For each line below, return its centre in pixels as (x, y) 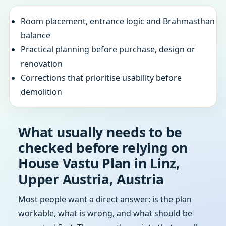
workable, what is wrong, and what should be (105, 213)
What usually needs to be (100, 132)
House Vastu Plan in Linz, (99, 163)
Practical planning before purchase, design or (108, 49)
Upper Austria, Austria (91, 179)
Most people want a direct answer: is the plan (105, 199)
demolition (41, 92)
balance (36, 35)
